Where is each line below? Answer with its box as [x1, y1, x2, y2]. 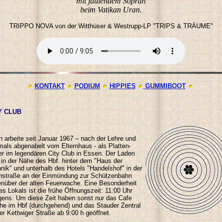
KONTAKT [34, 82, 65, 90]
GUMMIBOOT [145, 82, 186, 90]
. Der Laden [102, 150, 135, 157]
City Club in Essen [48, 150, 102, 157]
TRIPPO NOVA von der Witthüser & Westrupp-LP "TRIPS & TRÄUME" [9, 22, 213, 30]
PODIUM [74, 82, 100, 90]
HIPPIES [109, 82, 136, 90]
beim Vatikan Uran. [80, 5, 142, 14]
